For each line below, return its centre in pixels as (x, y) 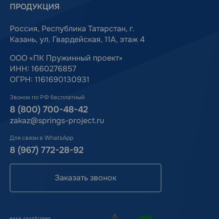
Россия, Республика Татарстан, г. (72, 28)
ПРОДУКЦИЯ (35, 6)
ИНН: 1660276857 (43, 68)
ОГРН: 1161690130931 (50, 79)
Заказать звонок (86, 177)
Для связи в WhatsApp (42, 138)
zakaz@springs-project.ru (57, 120)
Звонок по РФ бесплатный (47, 97)
